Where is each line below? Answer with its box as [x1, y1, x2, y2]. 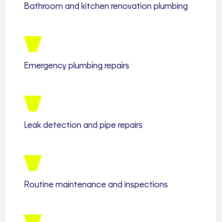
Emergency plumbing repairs [24, 62, 129, 70]
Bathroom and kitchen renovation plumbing [24, 2, 188, 11]
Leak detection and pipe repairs [24, 121, 143, 130]
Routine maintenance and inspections [24, 181, 168, 189]
